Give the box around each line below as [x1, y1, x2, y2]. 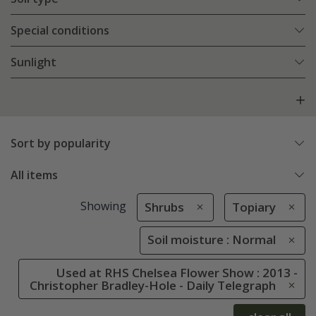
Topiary [232, 199, 276, 216]
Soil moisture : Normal [147, 231, 276, 248]
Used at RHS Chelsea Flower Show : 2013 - [56, 264, 298, 281]
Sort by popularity [11, 135, 111, 152]
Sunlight [11, 54, 56, 71]
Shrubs [144, 199, 184, 216]
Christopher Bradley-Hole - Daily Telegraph [30, 276, 276, 293]
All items [11, 167, 58, 183]
